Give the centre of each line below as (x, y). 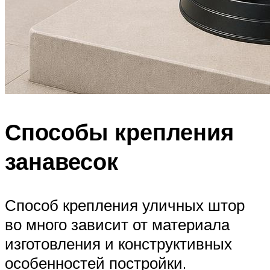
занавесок (61, 162)
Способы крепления (119, 132)
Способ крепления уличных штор (125, 205)
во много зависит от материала (117, 224)
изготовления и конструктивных (118, 243)
